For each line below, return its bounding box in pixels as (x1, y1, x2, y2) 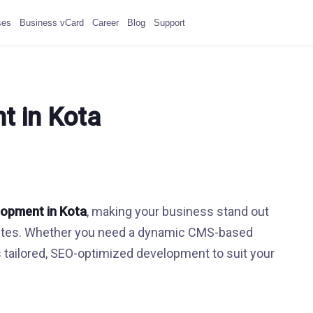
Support (153, 17, 185, 28)
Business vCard (19, 17, 84, 28)
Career (92, 17, 119, 28)
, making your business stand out (86, 204, 269, 219)
